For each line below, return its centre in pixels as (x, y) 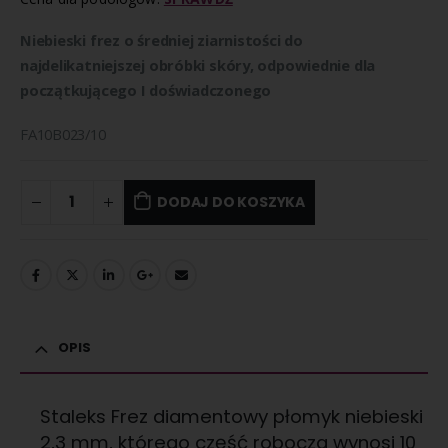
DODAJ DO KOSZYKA (231, 202)
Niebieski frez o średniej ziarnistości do (161, 40)
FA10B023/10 (63, 133)
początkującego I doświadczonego (146, 90)
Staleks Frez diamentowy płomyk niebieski (231, 417)
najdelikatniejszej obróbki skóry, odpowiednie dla (198, 65)
